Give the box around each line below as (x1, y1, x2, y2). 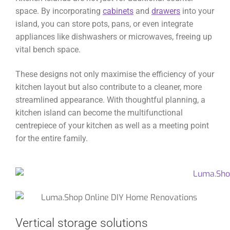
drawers (151, 6, 180, 16)
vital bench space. (15, 45, 81, 55)
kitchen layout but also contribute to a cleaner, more (15, 82, 202, 92)
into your (180, 6, 214, 16)
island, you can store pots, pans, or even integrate (15, 19, 193, 29)
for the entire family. (15, 133, 88, 143)
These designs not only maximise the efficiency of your (15, 69, 214, 79)
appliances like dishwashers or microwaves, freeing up (15, 32, 212, 42)
